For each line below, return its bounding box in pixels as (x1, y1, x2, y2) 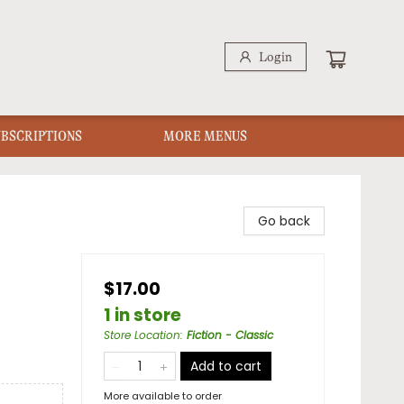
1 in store (104, 303, 181, 327)
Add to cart (190, 357, 262, 375)
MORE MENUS (163, 128, 247, 144)
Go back (258, 212, 310, 230)
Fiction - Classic (187, 327, 273, 343)
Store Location (104, 327, 180, 343)
